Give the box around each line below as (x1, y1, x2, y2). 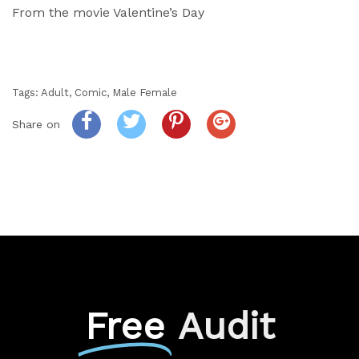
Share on (12, 118, 64, 131)
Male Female (112, 87, 177, 99)
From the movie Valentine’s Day (12, 5, 204, 21)
